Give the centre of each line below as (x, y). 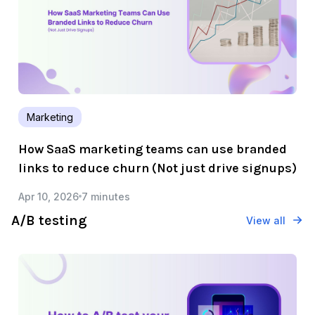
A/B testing (49, 220)
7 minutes (106, 196)
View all (266, 220)
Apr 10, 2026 (49, 196)
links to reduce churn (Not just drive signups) (157, 168)
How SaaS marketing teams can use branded (153, 149)
